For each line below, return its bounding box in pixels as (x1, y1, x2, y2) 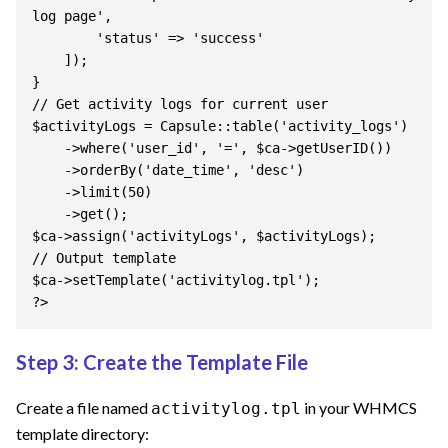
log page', (32, 8, 112, 25)
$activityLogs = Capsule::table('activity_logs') (32, 118, 408, 135)
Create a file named (16, 397, 148, 417)
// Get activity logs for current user (32, 96, 328, 113)
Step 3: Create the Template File (16, 350, 308, 375)
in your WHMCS (304, 397, 417, 417)
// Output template (32, 250, 176, 267)
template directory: (16, 423, 149, 443)
